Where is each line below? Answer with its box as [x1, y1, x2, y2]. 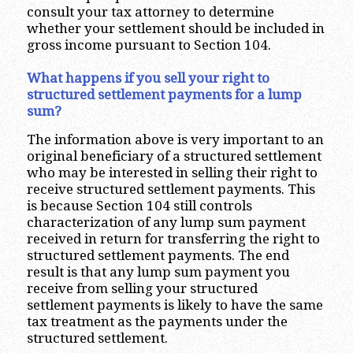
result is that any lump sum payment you [26, 263, 290, 280]
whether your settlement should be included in [26, 20, 325, 37]
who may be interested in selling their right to [26, 164, 318, 180]
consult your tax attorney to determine [26, 4, 274, 20]
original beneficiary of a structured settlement [26, 147, 321, 164]
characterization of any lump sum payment [26, 214, 306, 230]
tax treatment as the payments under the [26, 313, 288, 329]
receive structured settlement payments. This [26, 180, 315, 197]
